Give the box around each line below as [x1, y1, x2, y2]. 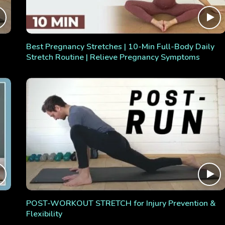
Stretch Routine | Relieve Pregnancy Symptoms [26, 52, 200, 63]
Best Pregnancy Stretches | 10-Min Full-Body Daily [26, 41, 214, 53]
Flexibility [26, 208, 62, 219]
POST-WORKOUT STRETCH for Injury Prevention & [26, 197, 216, 209]
